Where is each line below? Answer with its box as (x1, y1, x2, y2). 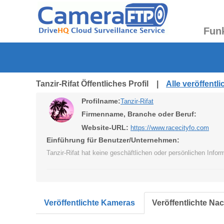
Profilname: (81, 97, 120, 105)
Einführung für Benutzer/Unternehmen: (46, 136, 179, 144)
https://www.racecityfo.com (130, 124, 209, 131)
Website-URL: (81, 123, 128, 131)
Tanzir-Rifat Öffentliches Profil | (36, 79, 166, 88)
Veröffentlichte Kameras (44, 198, 135, 207)
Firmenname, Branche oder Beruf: (81, 110, 196, 118)
